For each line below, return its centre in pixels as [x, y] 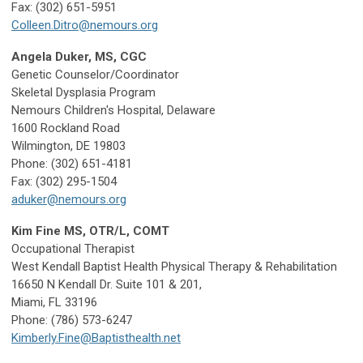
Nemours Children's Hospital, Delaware [113, 111]
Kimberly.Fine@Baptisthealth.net [96, 338]
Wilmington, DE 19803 [68, 146]
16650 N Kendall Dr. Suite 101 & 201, [108, 285]
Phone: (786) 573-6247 [72, 320]
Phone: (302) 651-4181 [72, 164]
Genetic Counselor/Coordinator [95, 75]
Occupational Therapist [75, 249]
